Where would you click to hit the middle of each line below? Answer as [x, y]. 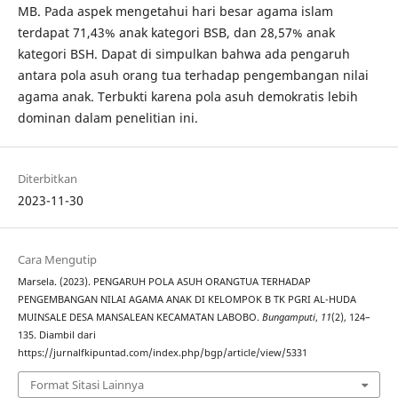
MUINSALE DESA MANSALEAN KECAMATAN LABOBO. [139, 318]
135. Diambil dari [56, 335]
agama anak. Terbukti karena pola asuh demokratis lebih [187, 96]
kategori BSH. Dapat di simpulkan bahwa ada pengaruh [183, 54]
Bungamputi [288, 318]
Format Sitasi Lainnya [87, 384]
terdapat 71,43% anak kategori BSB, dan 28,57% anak [176, 32]
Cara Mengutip [57, 260]
